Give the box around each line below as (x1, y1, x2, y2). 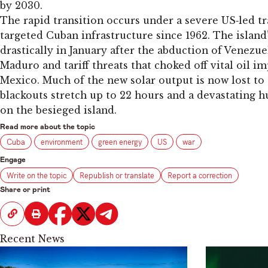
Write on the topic (7, 170, 66, 180)
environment (41, 136, 83, 147)
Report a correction (167, 170, 232, 180)
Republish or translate (80, 170, 154, 180)
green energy (98, 136, 142, 147)
